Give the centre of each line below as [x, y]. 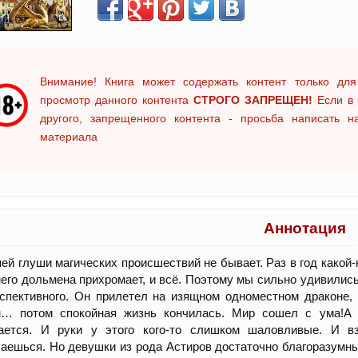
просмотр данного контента [117, 99]
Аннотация [305, 228]
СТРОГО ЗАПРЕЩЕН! [253, 99]
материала [69, 136]
